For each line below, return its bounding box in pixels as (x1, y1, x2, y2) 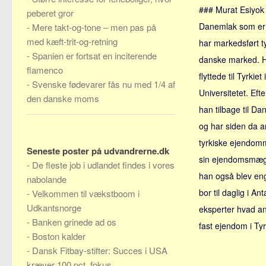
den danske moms (27, 92, 99, 104)
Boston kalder (32, 230, 85, 242)
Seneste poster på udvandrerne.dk (27, 144, 169, 157)
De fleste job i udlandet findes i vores (32, 159, 175, 171)
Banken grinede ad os (32, 216, 116, 228)
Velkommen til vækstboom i (32, 187, 140, 199)
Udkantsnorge (27, 201, 81, 214)
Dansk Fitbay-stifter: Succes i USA (32, 244, 167, 256)
